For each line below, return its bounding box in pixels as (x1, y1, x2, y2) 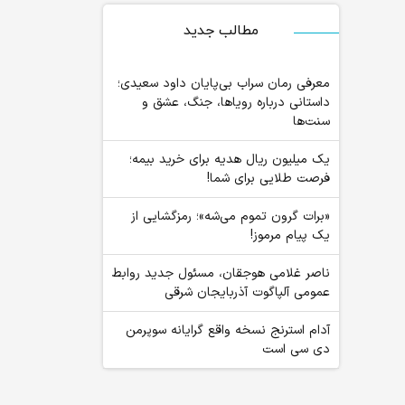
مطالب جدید (184, 21, 259, 41)
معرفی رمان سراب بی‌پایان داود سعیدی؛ (118, 74, 330, 93)
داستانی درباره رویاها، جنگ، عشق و (142, 93, 330, 112)
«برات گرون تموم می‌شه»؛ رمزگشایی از (131, 207, 330, 226)
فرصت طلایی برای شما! (207, 169, 330, 188)
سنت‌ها (293, 112, 330, 131)
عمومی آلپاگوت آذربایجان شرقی (165, 283, 330, 302)
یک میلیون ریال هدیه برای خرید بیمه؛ (129, 150, 330, 169)
